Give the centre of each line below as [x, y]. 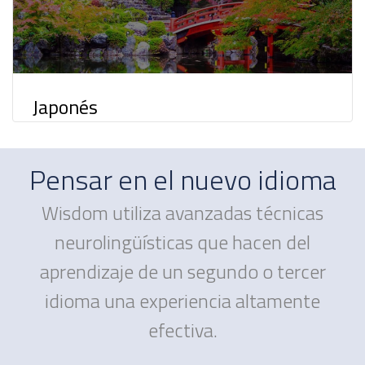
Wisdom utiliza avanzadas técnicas [182, 212]
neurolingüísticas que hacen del [182, 242]
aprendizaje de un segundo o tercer [182, 271]
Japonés [65, 106]
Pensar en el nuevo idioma [182, 179]
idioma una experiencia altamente [182, 300]
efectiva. [182, 330]
